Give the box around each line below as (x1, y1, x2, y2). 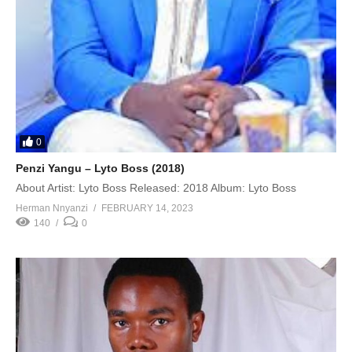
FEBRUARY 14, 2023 (101, 203, 193, 214)
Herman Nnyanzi (16, 203, 88, 214)
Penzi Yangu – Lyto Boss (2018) (16, 162, 185, 175)
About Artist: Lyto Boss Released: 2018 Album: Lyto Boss (16, 181, 296, 195)
